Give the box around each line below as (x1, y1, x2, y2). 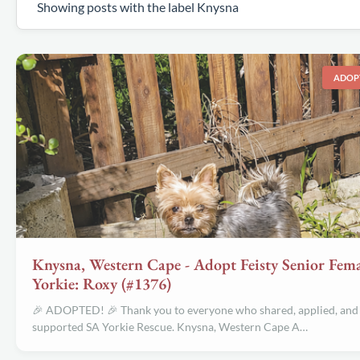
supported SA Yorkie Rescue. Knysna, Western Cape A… (32, 320, 308, 333)
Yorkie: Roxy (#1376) (32, 273, 171, 294)
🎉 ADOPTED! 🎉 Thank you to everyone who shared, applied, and (32, 303, 358, 317)
